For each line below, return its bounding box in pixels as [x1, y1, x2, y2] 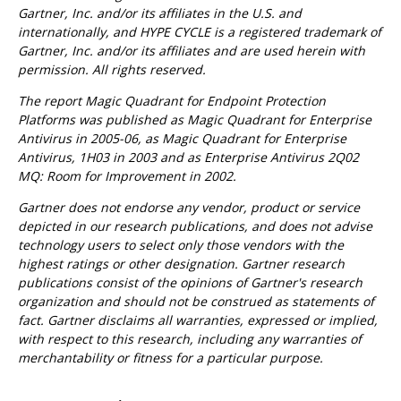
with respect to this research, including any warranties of [18, 330, 362, 347]
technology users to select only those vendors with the [18, 236, 344, 253]
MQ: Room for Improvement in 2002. [18, 167, 236, 184]
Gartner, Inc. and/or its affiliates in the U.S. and [18, 4, 302, 21]
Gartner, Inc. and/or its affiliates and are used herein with [18, 42, 365, 59]
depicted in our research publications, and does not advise [18, 218, 372, 235]
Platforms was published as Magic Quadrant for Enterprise [18, 111, 371, 128]
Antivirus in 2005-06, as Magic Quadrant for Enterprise [18, 130, 346, 147]
